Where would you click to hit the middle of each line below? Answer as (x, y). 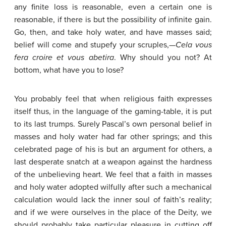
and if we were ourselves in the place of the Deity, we (113, 212)
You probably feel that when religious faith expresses (113, 99)
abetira (101, 58)
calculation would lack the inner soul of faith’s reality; (113, 200)
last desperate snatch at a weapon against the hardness (113, 162)
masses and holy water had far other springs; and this (113, 137)
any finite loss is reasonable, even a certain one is (113, 7)
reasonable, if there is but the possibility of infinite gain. (113, 20)
